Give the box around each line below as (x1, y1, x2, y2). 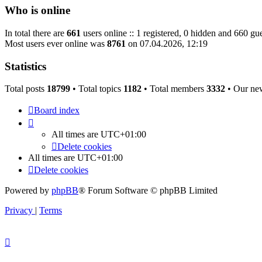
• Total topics (70, 84, 123, 94)
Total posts (5, 84, 47, 94)
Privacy (5, 205, 33, 216)
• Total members (142, 84, 206, 94)
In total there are (5, 27, 67, 38)
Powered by (5, 185, 51, 196)
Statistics (5, 60, 46, 73)
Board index (34, 105, 80, 116)
